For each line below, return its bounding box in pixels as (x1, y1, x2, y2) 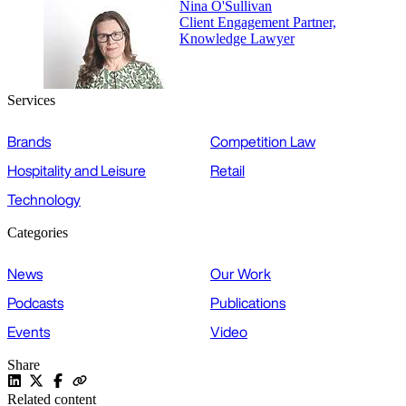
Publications (210, 292, 285, 314)
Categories (7, 225, 68, 241)
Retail (210, 159, 245, 182)
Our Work (210, 263, 271, 285)
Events (7, 321, 50, 343)
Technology (7, 188, 81, 211)
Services (7, 92, 55, 109)
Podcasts (7, 292, 63, 314)
